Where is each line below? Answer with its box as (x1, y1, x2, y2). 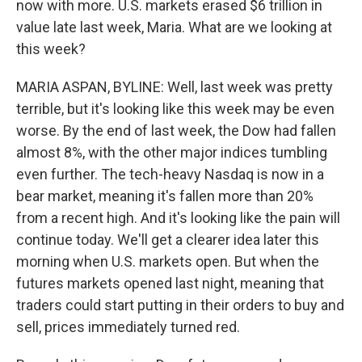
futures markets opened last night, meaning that (16, 275, 324, 292)
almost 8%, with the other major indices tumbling (16, 144, 327, 161)
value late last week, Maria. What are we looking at (16, 19, 332, 36)
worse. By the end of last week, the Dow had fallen (16, 122, 336, 139)
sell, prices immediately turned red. (16, 318, 240, 335)
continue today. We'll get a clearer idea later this (16, 231, 319, 248)
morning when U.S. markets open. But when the (16, 253, 319, 270)
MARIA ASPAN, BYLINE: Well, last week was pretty (16, 78, 333, 95)
